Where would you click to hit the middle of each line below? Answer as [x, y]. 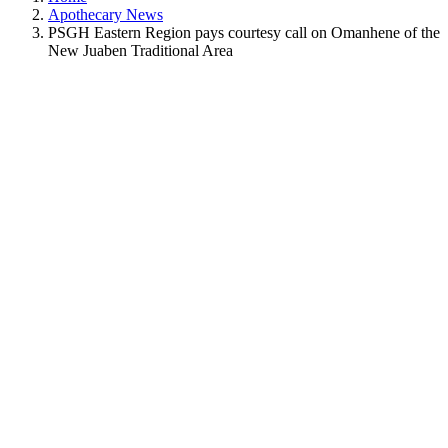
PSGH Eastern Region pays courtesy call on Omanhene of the [244, 32]
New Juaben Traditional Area [140, 50]
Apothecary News [105, 14]
